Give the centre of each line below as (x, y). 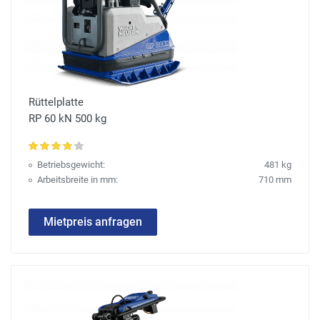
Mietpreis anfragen (93, 222)
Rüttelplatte (56, 102)
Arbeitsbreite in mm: (77, 180)
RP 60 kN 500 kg (67, 119)
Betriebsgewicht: (71, 165)
